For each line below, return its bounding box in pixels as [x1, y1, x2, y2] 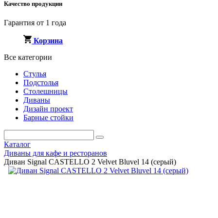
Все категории [4, 53, 52, 62]
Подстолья [23, 78, 58, 87]
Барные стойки [23, 113, 73, 122]
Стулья [23, 70, 46, 78]
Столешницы [23, 87, 68, 96]
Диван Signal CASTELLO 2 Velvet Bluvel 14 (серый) [4, 158, 176, 166]
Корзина [34, 36, 63, 45]
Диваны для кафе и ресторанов [4, 149, 107, 158]
